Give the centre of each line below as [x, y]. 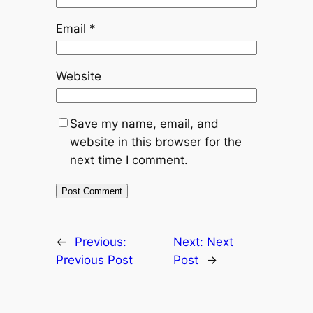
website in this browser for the [155, 141]
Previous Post [94, 260]
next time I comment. [129, 160]
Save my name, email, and [144, 123]
